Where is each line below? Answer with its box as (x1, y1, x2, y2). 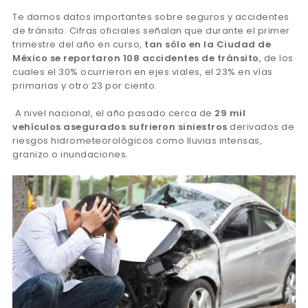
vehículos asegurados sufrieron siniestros (12, 120, 228, 133)
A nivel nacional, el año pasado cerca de (12, 106, 214, 120)
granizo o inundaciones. (12, 147, 131, 161)
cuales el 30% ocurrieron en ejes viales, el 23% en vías (12, 65, 273, 78)
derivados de (227, 120, 294, 133)
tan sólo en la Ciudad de (144, 37, 271, 51)
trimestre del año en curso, (12, 37, 144, 51)
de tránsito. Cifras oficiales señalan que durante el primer (12, 23, 290, 37)
